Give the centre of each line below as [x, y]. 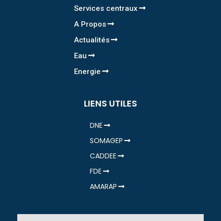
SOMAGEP [106, 140]
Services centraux [106, 8]
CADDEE [103, 156]
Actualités [92, 40]
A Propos [90, 24]
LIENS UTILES [110, 103]
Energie [88, 71]
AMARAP [103, 186]
